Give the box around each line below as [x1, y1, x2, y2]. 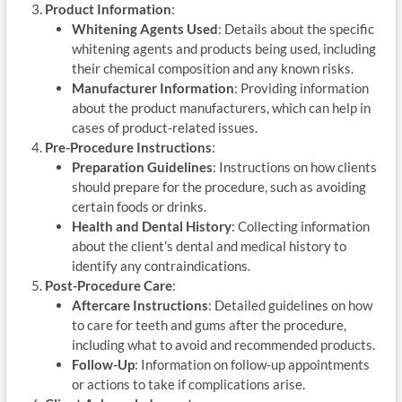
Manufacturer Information [71, 79, 234, 96]
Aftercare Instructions [71, 296, 208, 313]
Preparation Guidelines [71, 158, 213, 175]
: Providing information [233, 79, 369, 96]
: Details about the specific [217, 20, 374, 37]
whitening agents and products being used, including [71, 39, 376, 57]
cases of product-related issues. [71, 118, 258, 135]
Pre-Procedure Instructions [44, 138, 212, 155]
